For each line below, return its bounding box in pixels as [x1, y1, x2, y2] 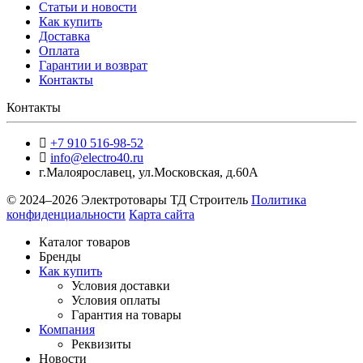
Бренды [39, 249, 81, 263]
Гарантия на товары [71, 307, 181, 322]
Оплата [39, 43, 79, 58]
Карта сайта [129, 207, 194, 221]
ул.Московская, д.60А [139, 164, 258, 179]
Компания [39, 322, 95, 336]
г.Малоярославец [39, 164, 132, 179]
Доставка [39, 28, 90, 43]
